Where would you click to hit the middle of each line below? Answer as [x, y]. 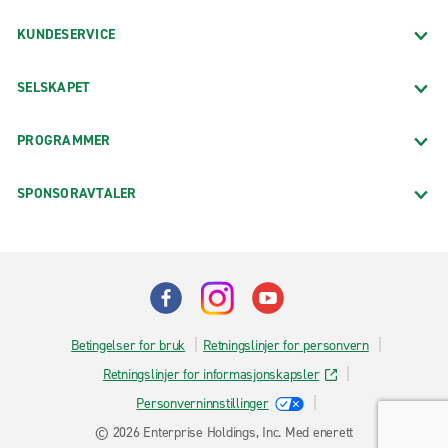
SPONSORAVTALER [77, 193]
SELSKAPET [54, 87]
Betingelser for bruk [128, 345]
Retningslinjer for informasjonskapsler [211, 374]
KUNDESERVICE [66, 34]
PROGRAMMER [64, 140]
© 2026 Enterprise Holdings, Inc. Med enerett [224, 432]
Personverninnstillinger [202, 403]
